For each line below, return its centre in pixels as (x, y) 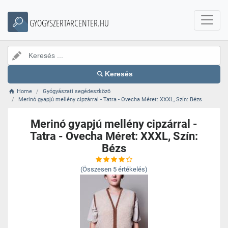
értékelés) (133, 169)
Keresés (119, 74)
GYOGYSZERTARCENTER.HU (69, 23)
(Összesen (96, 169)
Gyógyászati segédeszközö (77, 91)
